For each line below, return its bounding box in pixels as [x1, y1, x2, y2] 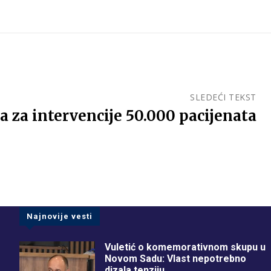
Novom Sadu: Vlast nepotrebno [104, 253, 246, 265]
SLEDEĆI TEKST [190, 91, 256, 103]
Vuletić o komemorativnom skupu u [104, 241, 266, 253]
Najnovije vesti [27, 212, 93, 221]
